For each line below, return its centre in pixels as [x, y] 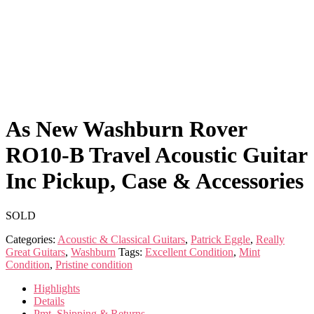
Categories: [32, 239]
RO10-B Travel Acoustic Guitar [156, 155]
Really [270, 239]
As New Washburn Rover [126, 129]
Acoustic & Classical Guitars [121, 239]
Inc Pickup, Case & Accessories [155, 181]
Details [49, 301]
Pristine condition [94, 264]
